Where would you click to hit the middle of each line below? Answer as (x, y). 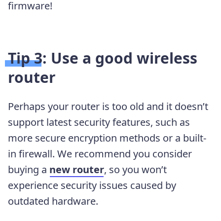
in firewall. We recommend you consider (100, 154)
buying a (29, 170)
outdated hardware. (53, 201)
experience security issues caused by (92, 185)
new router (77, 170)
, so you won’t (135, 170)
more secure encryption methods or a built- (107, 138)
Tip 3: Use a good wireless (103, 58)
